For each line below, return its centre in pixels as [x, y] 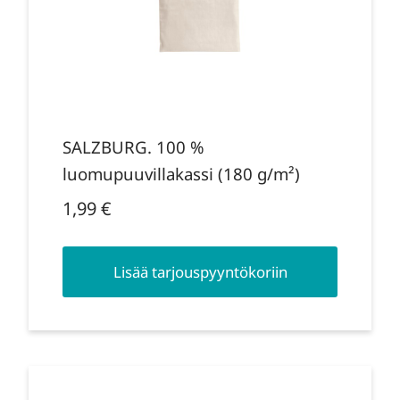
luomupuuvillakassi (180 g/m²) [181, 173]
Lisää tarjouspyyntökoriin [200, 272]
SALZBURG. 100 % [133, 146]
